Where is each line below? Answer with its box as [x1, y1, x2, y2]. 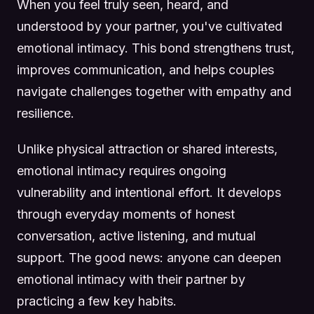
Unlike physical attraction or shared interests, [17, 141, 278, 156]
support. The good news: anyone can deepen [17, 250, 281, 265]
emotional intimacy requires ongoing [17, 163, 226, 178]
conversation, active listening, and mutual [17, 228, 256, 243]
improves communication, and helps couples [17, 62, 274, 77]
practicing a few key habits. [17, 293, 177, 308]
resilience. [17, 106, 74, 121]
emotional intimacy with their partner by [17, 271, 245, 287]
